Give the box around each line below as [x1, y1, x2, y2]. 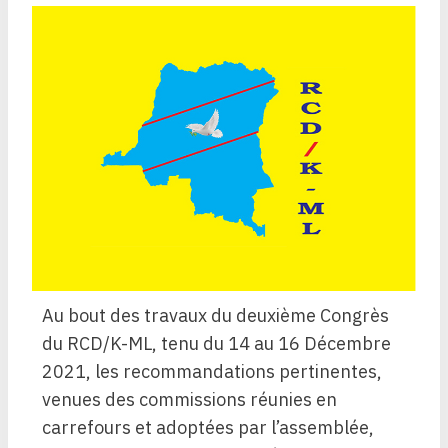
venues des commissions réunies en [42, 388, 337, 412]
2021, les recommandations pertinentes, [42, 360, 382, 384]
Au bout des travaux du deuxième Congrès [42, 304, 389, 328]
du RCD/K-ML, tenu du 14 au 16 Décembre [42, 332, 391, 356]
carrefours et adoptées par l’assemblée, [42, 416, 374, 440]
